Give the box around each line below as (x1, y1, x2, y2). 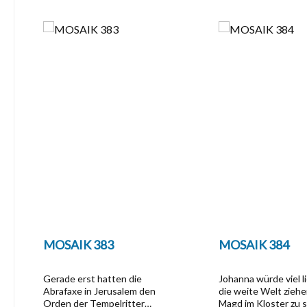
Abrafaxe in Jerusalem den (43, 285, 156, 297)
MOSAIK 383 (43, 237, 114, 252)
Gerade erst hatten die (43, 273, 142, 284)
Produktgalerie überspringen (31, 8, 167, 21)
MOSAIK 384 (219, 237, 290, 252)
